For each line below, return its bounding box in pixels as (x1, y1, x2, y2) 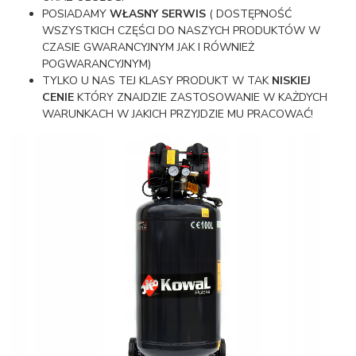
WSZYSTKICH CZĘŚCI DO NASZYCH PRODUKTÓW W (42, 23, 321, 39)
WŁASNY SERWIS (106, 6, 207, 22)
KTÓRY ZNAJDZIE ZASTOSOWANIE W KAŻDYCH (74, 90, 328, 106)
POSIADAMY (42, 6, 107, 22)
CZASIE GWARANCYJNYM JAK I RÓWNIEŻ (42, 40, 255, 56)
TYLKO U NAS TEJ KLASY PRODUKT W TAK (42, 73, 269, 89)
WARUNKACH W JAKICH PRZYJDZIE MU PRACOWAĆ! (42, 106, 314, 122)
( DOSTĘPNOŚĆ (206, 6, 292, 22)
